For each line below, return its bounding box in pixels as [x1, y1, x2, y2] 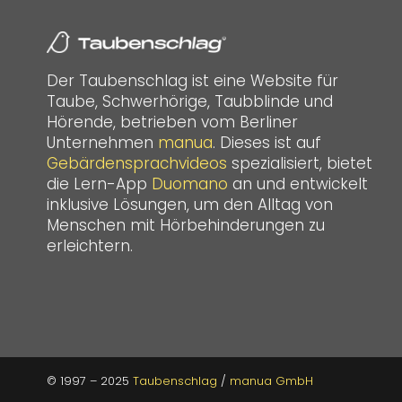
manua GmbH [230, 372, 313, 389]
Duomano [152, 172, 228, 195]
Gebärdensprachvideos [47, 152, 227, 174]
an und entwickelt [228, 172, 368, 195]
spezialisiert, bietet [227, 152, 372, 174]
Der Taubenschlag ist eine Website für [47, 69, 338, 92]
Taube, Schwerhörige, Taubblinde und [47, 90, 333, 112]
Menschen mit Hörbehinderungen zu [47, 214, 325, 236]
